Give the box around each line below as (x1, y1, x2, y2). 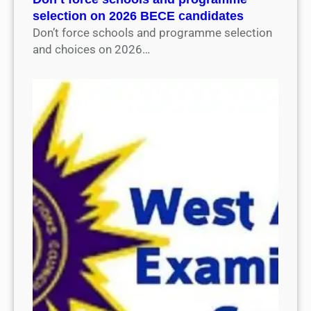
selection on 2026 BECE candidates (33, 8, 244, 23)
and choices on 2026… (33, 42, 151, 56)
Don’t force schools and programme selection (33, 25, 273, 40)
